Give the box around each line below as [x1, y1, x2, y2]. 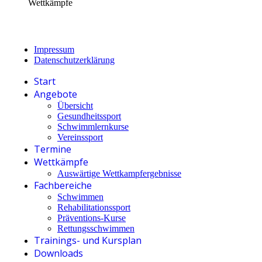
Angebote [34, 87, 77, 101]
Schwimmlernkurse [57, 121, 129, 132]
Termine [34, 142, 71, 156]
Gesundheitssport [57, 111, 121, 121]
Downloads [34, 246, 83, 260]
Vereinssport [57, 132, 103, 142]
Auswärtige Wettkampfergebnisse [57, 168, 181, 178]
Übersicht [57, 100, 93, 111]
